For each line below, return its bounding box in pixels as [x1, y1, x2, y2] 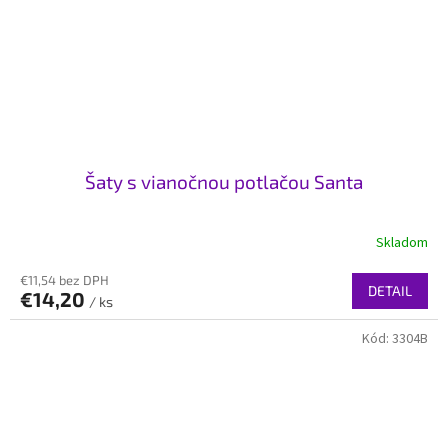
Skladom [376, 232, 428, 253]
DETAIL [368, 282, 412, 300]
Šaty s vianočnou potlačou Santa [85, 170, 363, 194]
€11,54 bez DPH [20, 272, 109, 289]
